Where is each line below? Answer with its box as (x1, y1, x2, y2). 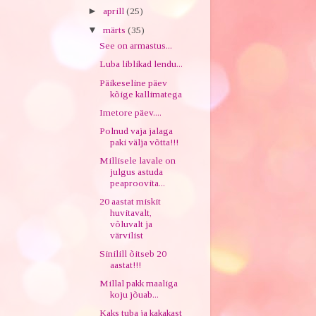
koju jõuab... (110, 289, 159, 300)
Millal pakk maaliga (99, 278, 178, 289)
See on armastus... (99, 40, 173, 51)
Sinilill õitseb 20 (99, 248, 167, 260)
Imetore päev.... (99, 107, 162, 118)
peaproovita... (110, 177, 166, 188)
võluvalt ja (110, 219, 153, 229)
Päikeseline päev (99, 77, 168, 88)
